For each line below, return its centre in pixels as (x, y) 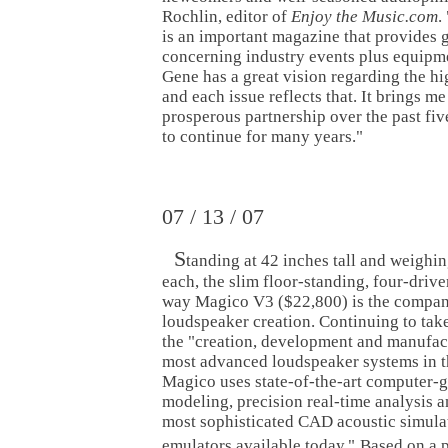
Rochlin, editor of (226, 16)
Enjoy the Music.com (364, 16)
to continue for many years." (262, 136)
